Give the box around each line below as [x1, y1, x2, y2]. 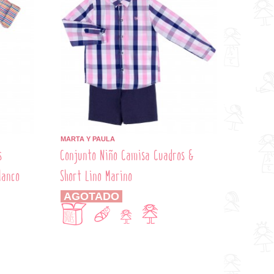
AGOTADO [64, 190, 120, 203]
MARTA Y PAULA [61, 135, 116, 143]
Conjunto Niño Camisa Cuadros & [61, 146, 195, 166]
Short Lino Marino [61, 167, 133, 187]
